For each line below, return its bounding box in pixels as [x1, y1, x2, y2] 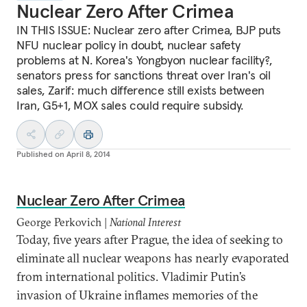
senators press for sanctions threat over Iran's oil [16, 67, 271, 83]
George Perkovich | [16, 215, 110, 229]
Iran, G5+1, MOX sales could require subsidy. [16, 97, 243, 113]
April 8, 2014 [66, 149, 110, 159]
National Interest [110, 215, 181, 229]
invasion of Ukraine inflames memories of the [16, 287, 258, 303]
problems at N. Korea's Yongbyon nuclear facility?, [16, 52, 272, 68]
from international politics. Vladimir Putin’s [16, 269, 246, 284]
